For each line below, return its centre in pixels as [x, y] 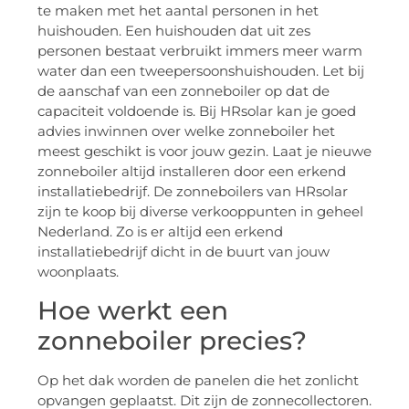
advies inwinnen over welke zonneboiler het [186, 131]
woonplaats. [78, 272]
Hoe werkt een [133, 310]
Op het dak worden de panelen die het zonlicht [198, 380]
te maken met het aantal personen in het [178, 11]
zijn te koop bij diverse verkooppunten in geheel [200, 212]
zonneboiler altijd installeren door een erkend [192, 172]
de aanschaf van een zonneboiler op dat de [184, 91]
